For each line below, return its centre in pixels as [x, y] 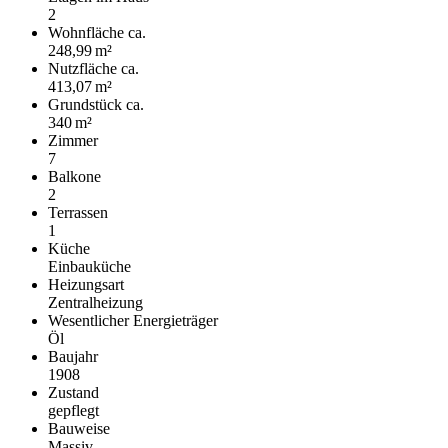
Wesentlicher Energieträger [133, 321]
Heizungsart [86, 285]
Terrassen [78, 213]
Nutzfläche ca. [93, 69]
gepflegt [73, 411]
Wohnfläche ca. [97, 33]
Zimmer [73, 141]
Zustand [73, 393]
